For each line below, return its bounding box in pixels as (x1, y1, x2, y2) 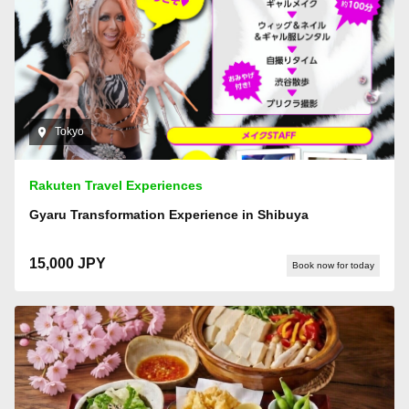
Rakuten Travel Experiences (29, 178, 203, 194)
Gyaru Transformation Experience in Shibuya (29, 207, 309, 223)
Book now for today (292, 260, 374, 271)
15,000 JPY (29, 256, 106, 272)
